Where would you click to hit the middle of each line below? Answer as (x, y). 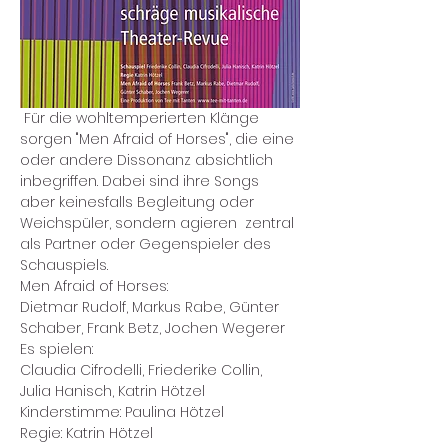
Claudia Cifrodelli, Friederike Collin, (143, 369)
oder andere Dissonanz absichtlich (148, 159)
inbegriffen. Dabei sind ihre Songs (141, 180)
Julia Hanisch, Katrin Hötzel (112, 390)
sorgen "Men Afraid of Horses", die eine (159, 138)
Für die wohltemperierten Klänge (141, 117)
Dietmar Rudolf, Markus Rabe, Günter (151, 306)
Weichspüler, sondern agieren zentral (159, 222)
